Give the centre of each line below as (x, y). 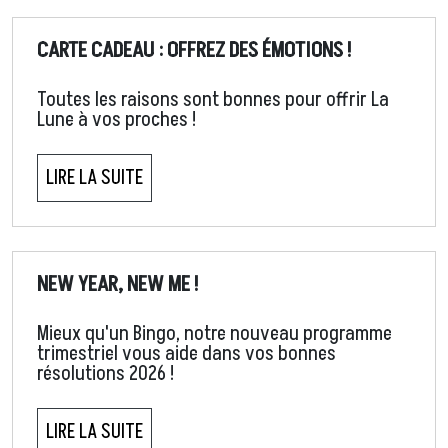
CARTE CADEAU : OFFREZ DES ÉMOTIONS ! (194, 50)
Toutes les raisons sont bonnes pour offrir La (213, 100)
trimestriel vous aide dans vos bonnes (186, 354)
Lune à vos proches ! (116, 120)
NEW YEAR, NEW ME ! (117, 284)
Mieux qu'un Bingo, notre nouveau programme (214, 334)
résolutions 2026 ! (105, 374)
